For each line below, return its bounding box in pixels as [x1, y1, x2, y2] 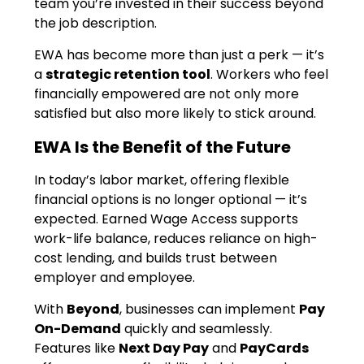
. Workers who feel [210, 64, 329, 84]
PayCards [240, 338, 310, 357]
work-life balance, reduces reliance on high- [34, 229, 318, 249]
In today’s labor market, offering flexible [34, 171, 290, 190]
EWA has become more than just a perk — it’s [34, 45, 325, 64]
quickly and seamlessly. [121, 318, 273, 338]
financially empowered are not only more [34, 84, 300, 103]
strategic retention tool [45, 64, 211, 84]
